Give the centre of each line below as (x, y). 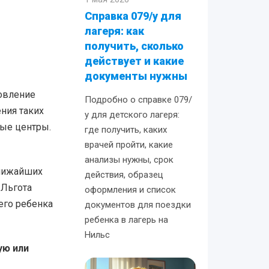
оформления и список (131, 190)
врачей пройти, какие (129, 145)
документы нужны (136, 76)
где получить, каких (126, 130)
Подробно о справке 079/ (139, 100)
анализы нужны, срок (129, 160)
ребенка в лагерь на (127, 220)
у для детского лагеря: (132, 115)
